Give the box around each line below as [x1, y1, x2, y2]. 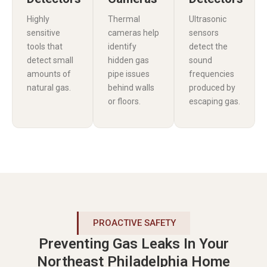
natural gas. [27, 82, 71, 92]
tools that [27, 41, 63, 51]
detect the [189, 41, 228, 51]
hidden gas [108, 55, 149, 65]
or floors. [108, 96, 141, 106]
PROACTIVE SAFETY [93, 217, 176, 228]
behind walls [108, 82, 154, 92]
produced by [189, 82, 235, 92]
